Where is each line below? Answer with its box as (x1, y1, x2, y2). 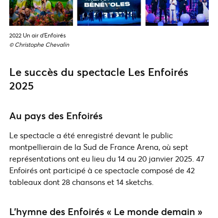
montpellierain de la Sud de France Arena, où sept (9, 141, 188, 152)
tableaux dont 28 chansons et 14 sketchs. (9, 176, 154, 187)
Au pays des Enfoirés (9, 109, 103, 122)
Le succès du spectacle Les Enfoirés (9, 64, 188, 79)
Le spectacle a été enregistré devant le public (9, 129, 173, 140)
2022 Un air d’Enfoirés (9, 31, 66, 39)
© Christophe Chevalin (9, 40, 69, 48)
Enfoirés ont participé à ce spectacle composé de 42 (9, 164, 195, 175)
